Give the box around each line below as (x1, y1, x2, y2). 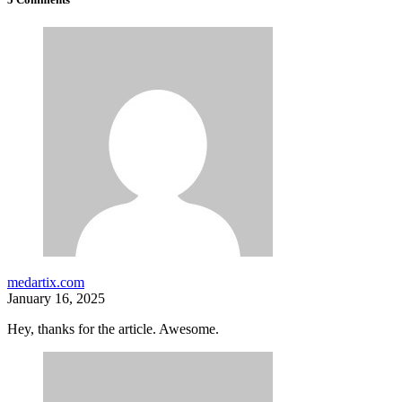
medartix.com (7, 275, 84, 291)
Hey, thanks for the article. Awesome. (7, 321, 219, 337)
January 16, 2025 (7, 291, 105, 307)
